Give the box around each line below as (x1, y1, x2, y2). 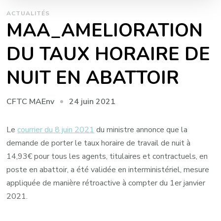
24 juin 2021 (69, 96, 116, 107)
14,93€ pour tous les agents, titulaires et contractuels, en (6, 151, 208, 162)
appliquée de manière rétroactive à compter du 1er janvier (6, 178, 206, 189)
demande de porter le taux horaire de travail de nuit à (6, 138, 191, 149)
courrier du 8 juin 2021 (17, 124, 95, 136)
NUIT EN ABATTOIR (6, 65, 180, 91)
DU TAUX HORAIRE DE (6, 41, 211, 67)
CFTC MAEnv (6, 96, 55, 108)
